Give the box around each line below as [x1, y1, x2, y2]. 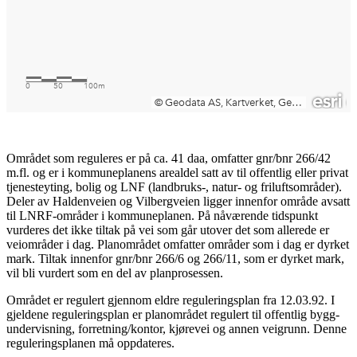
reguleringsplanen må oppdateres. [6, 336, 178, 351]
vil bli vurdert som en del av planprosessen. [6, 266, 223, 280]
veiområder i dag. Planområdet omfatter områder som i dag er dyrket [6, 237, 349, 252]
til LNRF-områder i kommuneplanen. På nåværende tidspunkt [6, 209, 318, 223]
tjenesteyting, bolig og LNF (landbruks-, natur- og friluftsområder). [6, 180, 342, 194]
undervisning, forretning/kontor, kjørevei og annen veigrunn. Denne [6, 322, 347, 336]
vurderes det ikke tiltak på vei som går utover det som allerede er [6, 223, 329, 237]
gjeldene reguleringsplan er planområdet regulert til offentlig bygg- [6, 308, 339, 322]
